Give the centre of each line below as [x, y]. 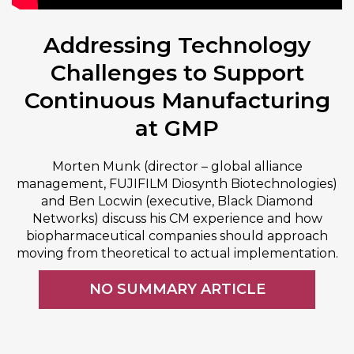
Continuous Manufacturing [177, 100]
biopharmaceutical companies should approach [177, 236]
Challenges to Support [177, 73]
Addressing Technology [177, 45]
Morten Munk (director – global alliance [177, 166]
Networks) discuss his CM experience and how [177, 218]
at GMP [177, 128]
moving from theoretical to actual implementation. [177, 253]
